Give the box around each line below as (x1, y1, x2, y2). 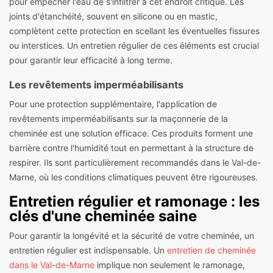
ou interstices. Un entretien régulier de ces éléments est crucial (9, 40, 259, 51)
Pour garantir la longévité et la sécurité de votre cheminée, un (9, 230, 254, 241)
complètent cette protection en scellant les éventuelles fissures (9, 25, 260, 36)
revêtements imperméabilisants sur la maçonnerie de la (9, 113, 228, 124)
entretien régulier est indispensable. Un (9, 244, 167, 255)
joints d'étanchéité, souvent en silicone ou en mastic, (9, 10, 218, 21)
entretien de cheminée (167, 244, 256, 255)
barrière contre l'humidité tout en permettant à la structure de (9, 142, 253, 153)
